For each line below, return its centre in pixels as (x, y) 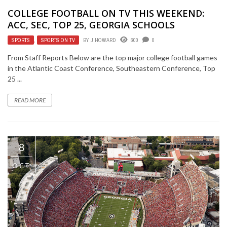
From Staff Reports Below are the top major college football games (112, 57)
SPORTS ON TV (58, 40)
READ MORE (30, 100)
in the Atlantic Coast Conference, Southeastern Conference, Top (111, 68)
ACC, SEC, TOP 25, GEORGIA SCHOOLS (91, 25)
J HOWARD (103, 40)
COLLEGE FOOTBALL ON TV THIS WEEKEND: (106, 13)
